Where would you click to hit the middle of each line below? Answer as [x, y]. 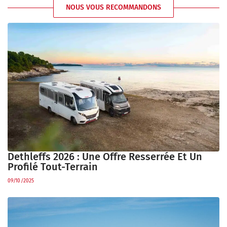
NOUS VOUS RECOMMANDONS [113, 7]
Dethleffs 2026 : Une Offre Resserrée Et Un [105, 156]
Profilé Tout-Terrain [53, 166]
